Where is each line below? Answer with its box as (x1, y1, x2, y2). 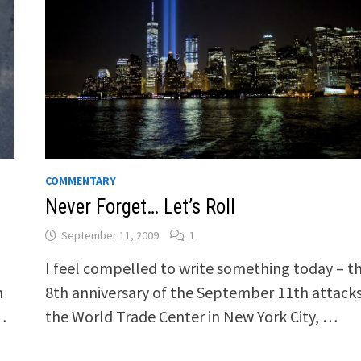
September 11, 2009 (60, 227, 159, 243)
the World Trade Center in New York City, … (44, 305, 338, 326)
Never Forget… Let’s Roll (44, 194, 235, 218)
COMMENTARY (44, 172, 116, 188)
